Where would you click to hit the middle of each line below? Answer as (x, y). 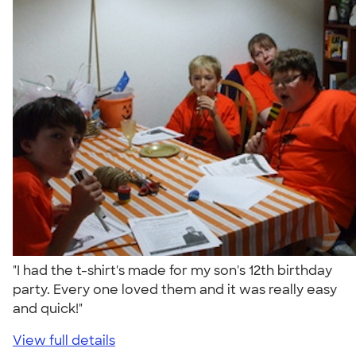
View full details (64, 340)
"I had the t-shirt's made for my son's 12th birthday (172, 270)
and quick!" (51, 308)
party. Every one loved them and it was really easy (175, 289)
